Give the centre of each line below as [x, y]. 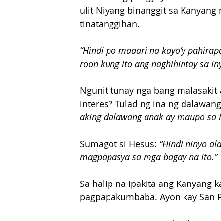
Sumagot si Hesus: [120, 144]
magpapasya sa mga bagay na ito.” [148, 157]
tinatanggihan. [110, 24]
